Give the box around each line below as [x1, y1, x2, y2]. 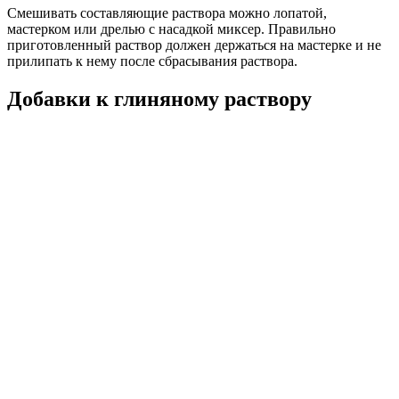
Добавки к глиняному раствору [7, 87, 312, 111]
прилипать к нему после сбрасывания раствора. [7, 53, 301, 69]
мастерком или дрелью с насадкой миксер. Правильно [7, 21, 336, 37]
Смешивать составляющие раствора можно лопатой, [7, 5, 327, 21]
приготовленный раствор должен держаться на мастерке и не [7, 37, 381, 53]
